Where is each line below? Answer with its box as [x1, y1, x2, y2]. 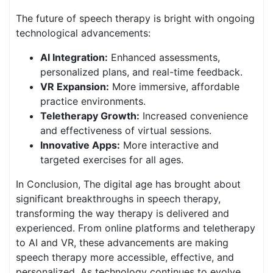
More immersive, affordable [109, 80, 239, 93]
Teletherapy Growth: [40, 110, 140, 122]
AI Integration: [40, 51, 108, 63]
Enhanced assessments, [108, 51, 220, 63]
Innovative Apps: [40, 139, 120, 151]
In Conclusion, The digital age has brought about [16, 178, 241, 190]
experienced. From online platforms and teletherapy [16, 222, 255, 234]
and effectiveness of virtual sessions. [40, 124, 211, 136]
